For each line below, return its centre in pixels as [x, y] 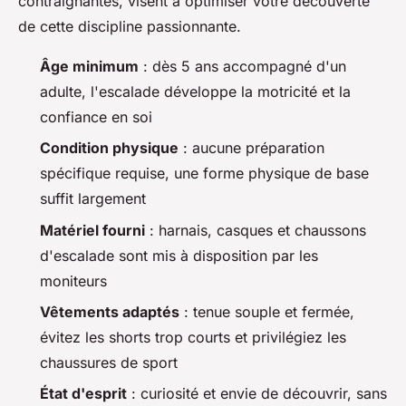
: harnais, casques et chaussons [256, 230]
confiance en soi [96, 116]
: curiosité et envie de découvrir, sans [257, 394]
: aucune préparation [251, 148]
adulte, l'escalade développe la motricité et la [195, 91]
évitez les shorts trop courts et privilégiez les [193, 337]
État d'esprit [83, 394]
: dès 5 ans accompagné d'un [242, 66]
